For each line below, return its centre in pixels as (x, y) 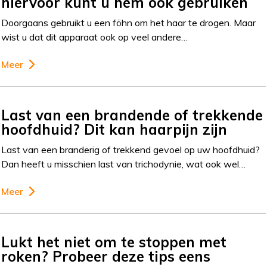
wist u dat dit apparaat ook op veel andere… (95, 37)
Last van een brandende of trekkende (132, 115)
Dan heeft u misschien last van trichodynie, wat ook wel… (124, 164)
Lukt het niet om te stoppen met (114, 242)
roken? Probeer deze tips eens (106, 256)
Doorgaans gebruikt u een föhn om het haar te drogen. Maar (129, 23)
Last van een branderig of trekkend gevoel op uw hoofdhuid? (131, 149)
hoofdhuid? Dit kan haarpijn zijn (114, 129)
